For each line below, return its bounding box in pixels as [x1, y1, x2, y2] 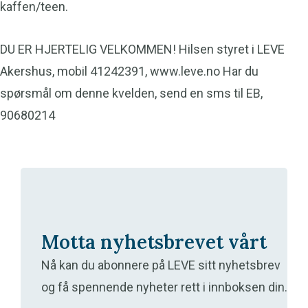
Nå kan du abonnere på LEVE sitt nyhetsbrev [41, 258, 280, 273]
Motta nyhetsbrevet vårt [41, 230, 267, 255]
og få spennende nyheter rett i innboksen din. [41, 280, 287, 295]
